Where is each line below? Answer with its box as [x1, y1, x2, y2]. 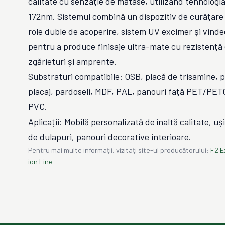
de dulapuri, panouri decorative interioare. [28, 131, 191, 142]
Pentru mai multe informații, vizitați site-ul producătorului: [28, 146, 209, 154]
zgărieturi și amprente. [28, 56, 117, 67]
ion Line [28, 157, 53, 166]
